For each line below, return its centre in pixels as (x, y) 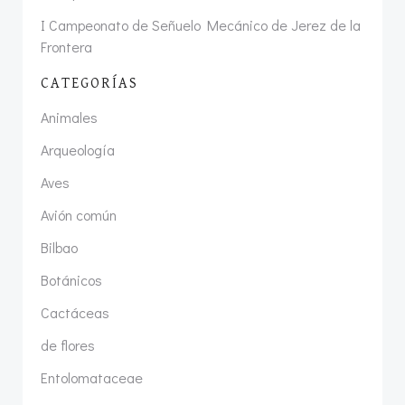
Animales (69, 118)
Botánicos (71, 280)
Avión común (79, 215)
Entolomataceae (92, 378)
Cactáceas (75, 313)
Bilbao (59, 248)
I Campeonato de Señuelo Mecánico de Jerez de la (201, 25)
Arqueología (78, 150)
